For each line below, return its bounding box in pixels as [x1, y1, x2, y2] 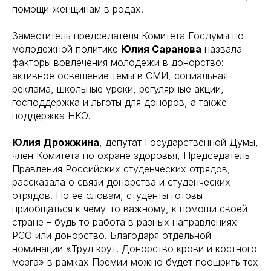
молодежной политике [12, 42, 121, 55]
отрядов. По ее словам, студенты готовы [12, 189, 203, 201]
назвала [201, 42, 242, 55]
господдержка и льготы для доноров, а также [12, 96, 227, 108]
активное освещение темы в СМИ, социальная [12, 69, 228, 82]
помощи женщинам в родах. [12, 2, 143, 15]
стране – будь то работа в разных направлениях [12, 215, 237, 228]
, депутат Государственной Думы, [99, 135, 258, 148]
